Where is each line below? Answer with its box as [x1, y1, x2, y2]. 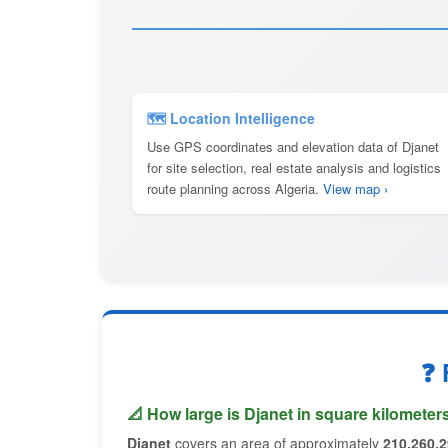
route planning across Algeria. [147, 179, 323, 198]
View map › [323, 179, 388, 198]
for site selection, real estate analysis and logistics [147, 158, 441, 177]
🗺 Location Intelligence [147, 108, 315, 128]
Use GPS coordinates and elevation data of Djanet [147, 137, 439, 156]
